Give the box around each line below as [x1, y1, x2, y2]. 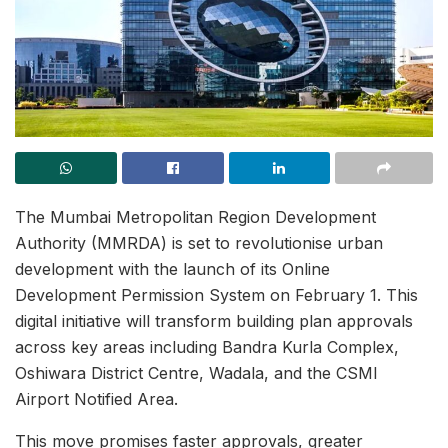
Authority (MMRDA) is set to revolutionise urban [15, 232, 383, 253]
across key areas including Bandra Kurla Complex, [15, 336, 399, 357]
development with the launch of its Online [15, 258, 330, 279]
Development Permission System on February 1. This [15, 284, 418, 305]
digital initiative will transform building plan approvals [15, 310, 413, 331]
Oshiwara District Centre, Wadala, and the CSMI [15, 362, 378, 383]
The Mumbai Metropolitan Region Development [15, 206, 376, 227]
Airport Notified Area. [15, 388, 178, 409]
